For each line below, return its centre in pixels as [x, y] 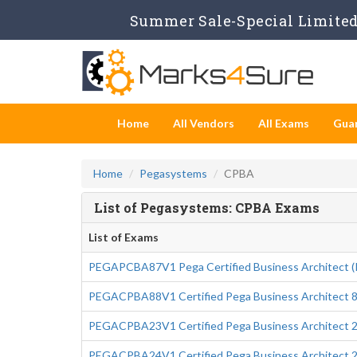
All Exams [284, 123]
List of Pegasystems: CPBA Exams [207, 208]
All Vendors [204, 123]
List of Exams [124, 237]
